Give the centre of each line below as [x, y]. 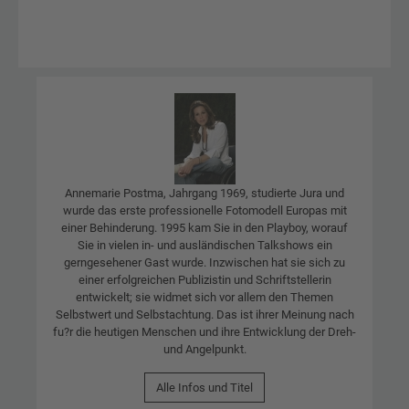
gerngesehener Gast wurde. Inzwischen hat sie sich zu [204, 262]
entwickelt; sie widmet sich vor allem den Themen [204, 297]
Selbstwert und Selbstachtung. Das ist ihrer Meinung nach [204, 314]
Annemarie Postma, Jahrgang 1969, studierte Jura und [204, 193]
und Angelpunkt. [204, 349]
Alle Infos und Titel [204, 387]
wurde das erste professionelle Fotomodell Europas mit [204, 210]
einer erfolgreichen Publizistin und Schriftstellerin [204, 279]
